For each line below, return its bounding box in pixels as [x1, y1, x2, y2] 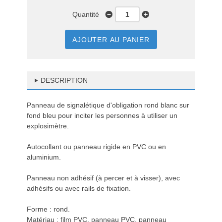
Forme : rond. [27, 205, 70, 213]
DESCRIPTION [41, 76, 88, 84]
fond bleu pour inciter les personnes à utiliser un [27, 111, 177, 119]
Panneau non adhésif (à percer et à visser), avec [27, 174, 180, 182]
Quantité [72, 10, 105, 18]
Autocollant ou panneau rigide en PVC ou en [27, 143, 166, 151]
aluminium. [27, 153, 61, 161]
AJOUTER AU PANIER [72, 36, 150, 44]
